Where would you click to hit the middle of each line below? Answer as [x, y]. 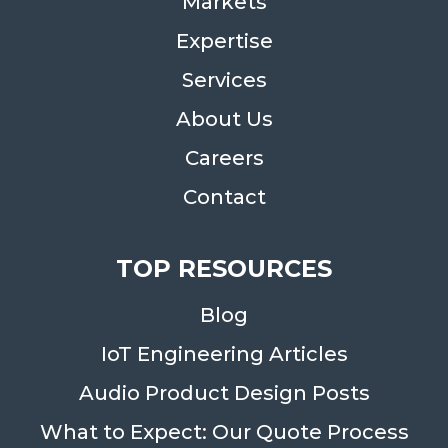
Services [224, 80]
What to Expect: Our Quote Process [224, 432]
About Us [224, 119]
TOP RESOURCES [224, 269]
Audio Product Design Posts [224, 393]
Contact [224, 197]
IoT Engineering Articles [224, 354]
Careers [224, 158]
